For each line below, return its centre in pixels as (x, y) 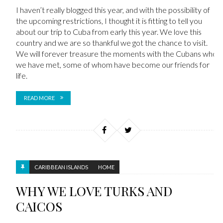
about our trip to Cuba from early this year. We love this (109, 31)
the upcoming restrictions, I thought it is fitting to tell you (109, 20)
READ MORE (39, 98)
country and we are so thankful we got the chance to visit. (111, 42)
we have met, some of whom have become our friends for (112, 64)
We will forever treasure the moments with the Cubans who (116, 53)
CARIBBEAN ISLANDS (61, 167)
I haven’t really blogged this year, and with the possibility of (113, 9)
